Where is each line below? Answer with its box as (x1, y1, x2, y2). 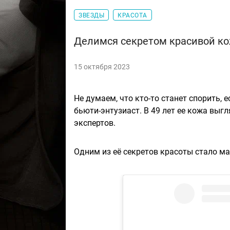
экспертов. (74, 118, 116, 128)
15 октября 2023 (74, 63, 130, 71)
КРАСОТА (118, 12, 147, 20)
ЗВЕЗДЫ (79, 12, 104, 20)
